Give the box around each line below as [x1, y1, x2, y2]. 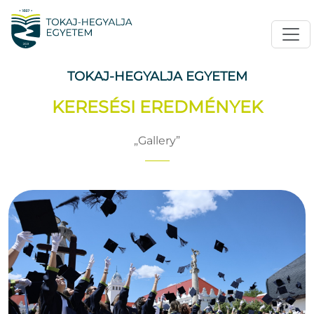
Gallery [138, 133, 176, 147]
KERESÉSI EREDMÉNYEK [51, 96, 263, 117]
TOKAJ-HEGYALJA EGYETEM [67, 68, 247, 84]
